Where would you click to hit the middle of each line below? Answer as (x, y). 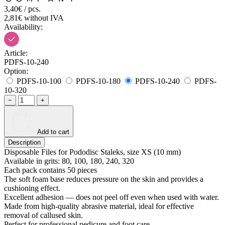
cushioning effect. (32, 188)
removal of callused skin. (43, 215)
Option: (16, 71)
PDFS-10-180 (98, 81)
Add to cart (53, 132)
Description (24, 142)
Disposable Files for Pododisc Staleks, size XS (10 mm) (92, 152)
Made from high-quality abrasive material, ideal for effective (99, 206)
